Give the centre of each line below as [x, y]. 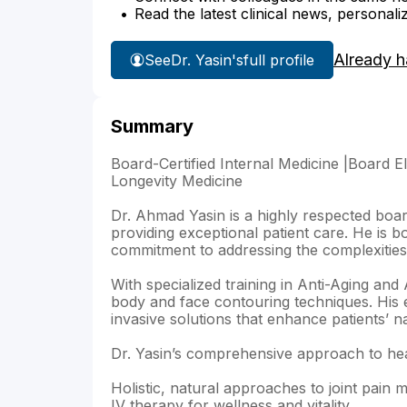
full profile [279, 60]
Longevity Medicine [177, 181]
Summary [152, 127]
